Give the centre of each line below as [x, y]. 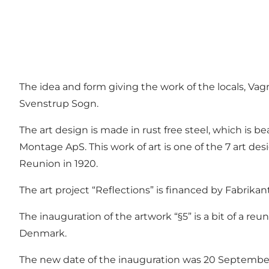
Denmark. [43, 234]
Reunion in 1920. [59, 164]
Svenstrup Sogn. [59, 104]
